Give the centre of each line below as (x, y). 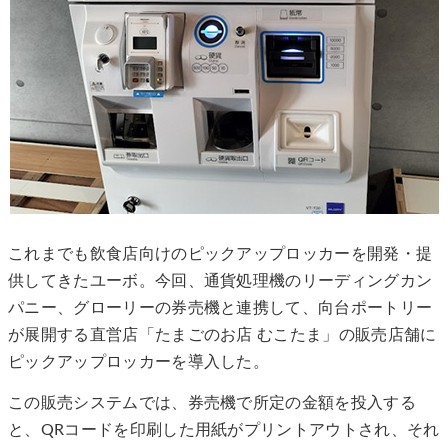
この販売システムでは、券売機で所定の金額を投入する (212, 402)
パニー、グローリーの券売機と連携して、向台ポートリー (220, 307)
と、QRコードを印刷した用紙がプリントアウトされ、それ (224, 429)
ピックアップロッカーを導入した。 (139, 361)
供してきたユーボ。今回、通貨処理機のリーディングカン (220, 280)
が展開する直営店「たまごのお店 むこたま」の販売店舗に (222, 334)
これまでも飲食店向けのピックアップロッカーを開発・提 (220, 253)
